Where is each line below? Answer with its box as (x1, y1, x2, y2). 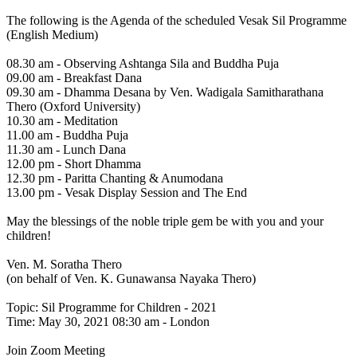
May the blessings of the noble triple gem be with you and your (6, 214, 324, 229)
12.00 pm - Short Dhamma (6, 157, 141, 171)
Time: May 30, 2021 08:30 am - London (6, 315, 210, 329)
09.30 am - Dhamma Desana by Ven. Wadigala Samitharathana (6, 85, 324, 100)
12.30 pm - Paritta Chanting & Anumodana (6, 171, 223, 186)
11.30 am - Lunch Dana (6, 143, 126, 157)
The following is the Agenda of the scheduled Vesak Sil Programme (6, 14, 347, 28)
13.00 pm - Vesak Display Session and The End (6, 186, 247, 200)
